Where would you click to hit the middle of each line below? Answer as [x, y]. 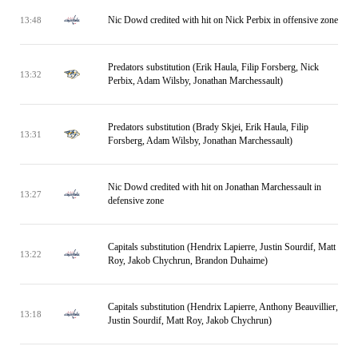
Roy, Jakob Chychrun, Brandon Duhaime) [188, 261]
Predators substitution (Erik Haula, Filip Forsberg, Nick [213, 67]
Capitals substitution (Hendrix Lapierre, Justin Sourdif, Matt [222, 247]
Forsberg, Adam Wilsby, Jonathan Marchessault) [200, 141]
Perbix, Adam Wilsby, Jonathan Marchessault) [195, 81]
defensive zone [136, 201]
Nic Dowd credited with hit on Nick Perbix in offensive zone [223, 20]
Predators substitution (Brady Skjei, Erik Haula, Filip [208, 127]
